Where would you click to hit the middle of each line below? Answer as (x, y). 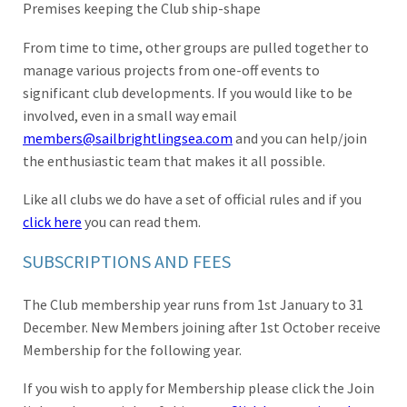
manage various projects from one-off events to (171, 69)
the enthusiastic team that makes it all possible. (174, 160)
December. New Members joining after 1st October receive (202, 327)
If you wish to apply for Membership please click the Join (199, 388)
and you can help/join (300, 138)
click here (52, 222)
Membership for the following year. (132, 349)
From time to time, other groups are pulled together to (196, 47)
